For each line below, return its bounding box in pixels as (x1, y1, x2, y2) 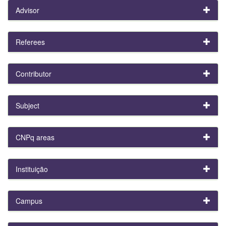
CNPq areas (16, 132, 54, 142)
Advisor (16, 5, 39, 15)
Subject (16, 100, 39, 110)
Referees (16, 36, 45, 47)
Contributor (16, 68, 51, 79)
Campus (16, 195, 42, 206)
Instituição (16, 163, 48, 174)
